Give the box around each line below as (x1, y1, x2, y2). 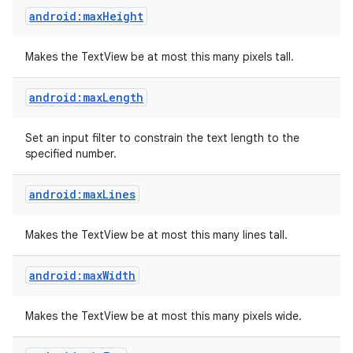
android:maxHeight (29, 9, 143, 24)
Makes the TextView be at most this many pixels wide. (25, 309, 305, 323)
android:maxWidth (29, 268, 136, 283)
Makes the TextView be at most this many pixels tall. (25, 50, 297, 64)
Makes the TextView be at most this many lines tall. (25, 228, 291, 242)
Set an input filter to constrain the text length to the (25, 131, 299, 145)
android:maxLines (29, 187, 136, 202)
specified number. (25, 147, 120, 161)
